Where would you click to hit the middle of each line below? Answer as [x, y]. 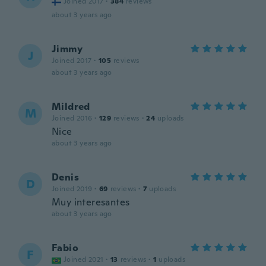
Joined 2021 [84, 259]
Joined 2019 [72, 189]
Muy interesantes [91, 202]
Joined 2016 [72, 118]
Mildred [71, 107]
